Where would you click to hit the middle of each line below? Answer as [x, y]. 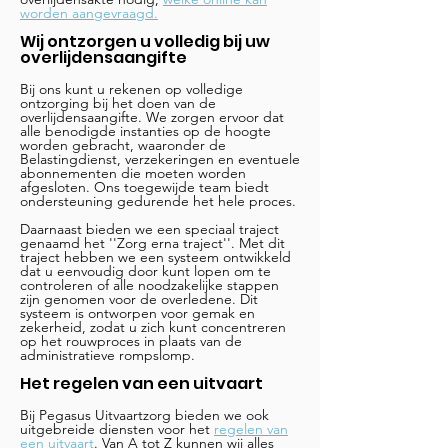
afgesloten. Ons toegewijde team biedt [144, 187]
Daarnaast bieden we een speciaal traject [149, 229]
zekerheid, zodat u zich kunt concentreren [153, 327]
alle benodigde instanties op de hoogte [145, 131]
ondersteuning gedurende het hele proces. [158, 201]
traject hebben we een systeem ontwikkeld [155, 257]
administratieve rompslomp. [107, 355]
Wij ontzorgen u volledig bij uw [145, 41]
